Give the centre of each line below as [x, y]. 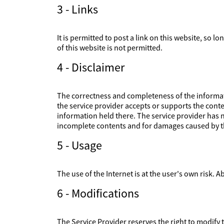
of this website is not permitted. [110, 47]
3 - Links [77, 9]
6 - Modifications [98, 193]
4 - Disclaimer [91, 67]
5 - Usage [79, 145]
